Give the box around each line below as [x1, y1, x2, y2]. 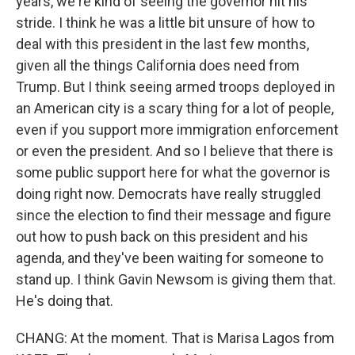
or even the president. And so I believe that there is [16, 143, 334, 159]
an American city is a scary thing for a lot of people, [16, 100, 334, 116]
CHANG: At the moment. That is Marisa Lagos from [16, 330, 334, 346]
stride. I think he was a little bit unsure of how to [16, 14, 315, 31]
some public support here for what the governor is [16, 164, 330, 181]
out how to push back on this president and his [16, 228, 308, 245]
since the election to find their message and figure [16, 207, 331, 223]
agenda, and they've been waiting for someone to [16, 250, 323, 266]
